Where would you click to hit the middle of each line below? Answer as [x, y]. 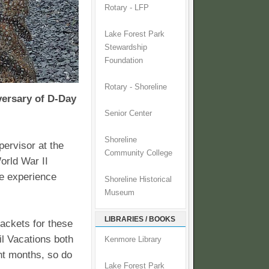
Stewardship [126, 48]
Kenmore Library [133, 240]
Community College [138, 153]
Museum [119, 193]
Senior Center [128, 114]
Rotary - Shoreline [136, 87]
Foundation [124, 61]
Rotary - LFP [127, 8]
